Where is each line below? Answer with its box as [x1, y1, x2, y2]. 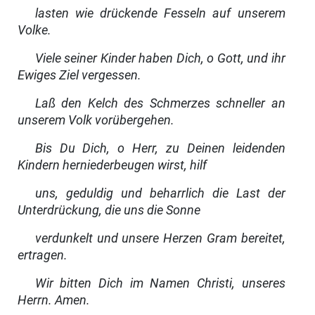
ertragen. [17, 248, 67, 263]
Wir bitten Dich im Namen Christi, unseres [34, 276, 285, 291]
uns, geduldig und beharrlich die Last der [34, 186, 285, 201]
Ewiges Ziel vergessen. [17, 68, 141, 83]
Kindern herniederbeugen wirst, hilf [17, 158, 207, 173]
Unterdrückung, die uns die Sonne [17, 203, 200, 218]
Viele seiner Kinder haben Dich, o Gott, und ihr [34, 51, 285, 66]
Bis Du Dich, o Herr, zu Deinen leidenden [34, 141, 285, 156]
